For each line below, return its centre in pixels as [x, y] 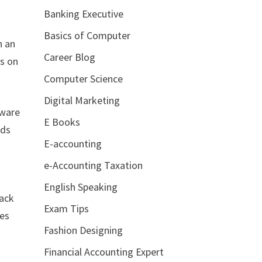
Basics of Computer [87, 35]
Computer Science [83, 79]
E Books [62, 122]
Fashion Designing [83, 230]
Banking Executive [83, 14]
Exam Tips [66, 208]
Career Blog [69, 57]
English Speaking [80, 187]
